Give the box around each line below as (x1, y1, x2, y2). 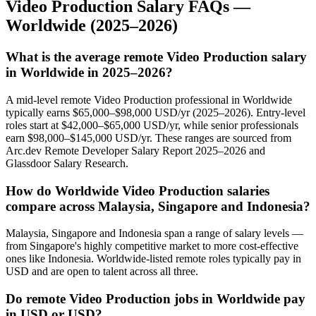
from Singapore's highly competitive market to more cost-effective (6, 240, 298, 253)
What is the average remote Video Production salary (6, 49, 307, 65)
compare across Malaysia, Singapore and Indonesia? (6, 198, 310, 214)
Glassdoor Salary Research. (6, 157, 128, 170)
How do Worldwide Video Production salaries (6, 183, 269, 198)
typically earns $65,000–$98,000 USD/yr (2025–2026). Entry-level (6, 107, 305, 119)
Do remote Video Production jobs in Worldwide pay (6, 291, 305, 307)
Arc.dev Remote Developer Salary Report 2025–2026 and (6, 145, 265, 157)
